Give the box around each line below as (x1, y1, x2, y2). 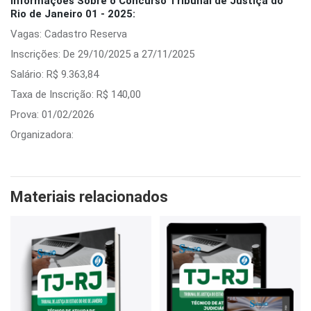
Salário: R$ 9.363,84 (10, 68, 99, 81)
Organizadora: (10, 128, 74, 141)
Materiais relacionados (10, 188, 168, 205)
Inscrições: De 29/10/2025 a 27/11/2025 (10, 48, 194, 60)
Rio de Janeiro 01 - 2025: (10, 8, 135, 20)
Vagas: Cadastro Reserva (10, 28, 127, 40)
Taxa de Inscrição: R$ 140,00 (10, 88, 141, 101)
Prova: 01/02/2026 (10, 108, 94, 121)
